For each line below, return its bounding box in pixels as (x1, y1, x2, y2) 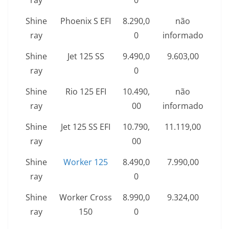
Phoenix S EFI (60, 15, 111, 27)
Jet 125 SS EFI (61, 121, 110, 133)
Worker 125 (63, 156, 108, 168)
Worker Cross (59, 192, 112, 203)
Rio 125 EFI (65, 86, 106, 98)
